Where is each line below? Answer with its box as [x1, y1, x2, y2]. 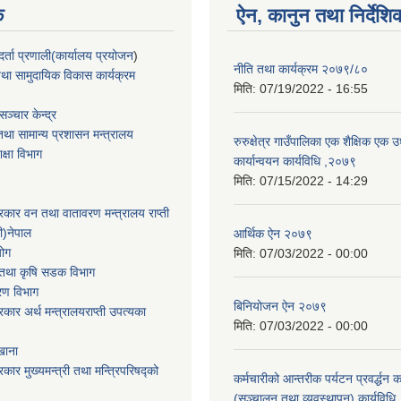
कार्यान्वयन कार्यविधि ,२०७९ [234, 153, 356, 168]
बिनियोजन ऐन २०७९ [234, 298, 327, 313]
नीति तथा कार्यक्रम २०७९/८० [234, 61, 368, 76]
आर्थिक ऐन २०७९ [234, 226, 312, 241]
